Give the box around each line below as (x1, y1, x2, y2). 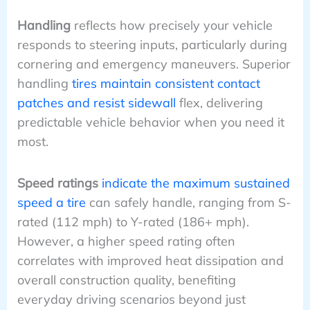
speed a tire (17, 194, 86, 211)
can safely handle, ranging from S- (85, 194, 291, 211)
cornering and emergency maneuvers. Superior (17, 55, 291, 72)
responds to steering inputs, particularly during (17, 36, 287, 53)
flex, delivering (175, 94, 263, 111)
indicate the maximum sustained (98, 175, 290, 192)
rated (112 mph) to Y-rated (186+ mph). (17, 214, 249, 230)
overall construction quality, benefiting (17, 272, 236, 289)
